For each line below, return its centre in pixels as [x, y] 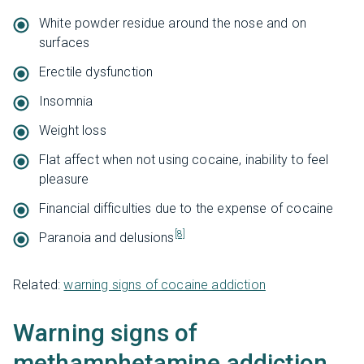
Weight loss [73, 130]
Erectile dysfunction [96, 71]
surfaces [65, 42]
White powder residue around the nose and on [173, 23]
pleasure [64, 179]
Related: [39, 284]
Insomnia [66, 101]
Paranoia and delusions [107, 237]
